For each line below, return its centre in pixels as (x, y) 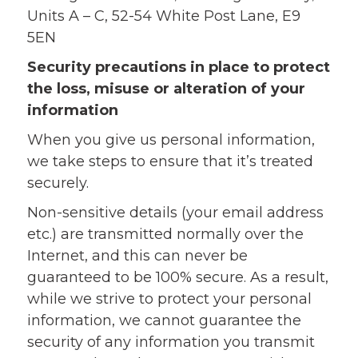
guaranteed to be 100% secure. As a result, (177, 277)
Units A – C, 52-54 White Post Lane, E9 (163, 16)
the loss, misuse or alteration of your (166, 89)
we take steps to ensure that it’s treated (170, 161)
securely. (58, 183)
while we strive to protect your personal (169, 299)
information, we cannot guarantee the (164, 320)
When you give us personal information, (171, 140)
